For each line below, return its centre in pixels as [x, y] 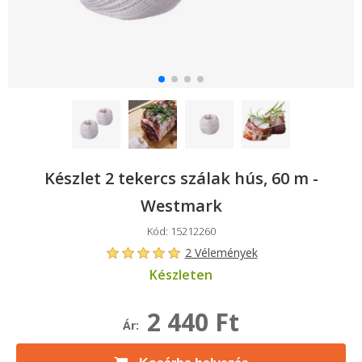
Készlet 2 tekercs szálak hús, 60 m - [181, 178]
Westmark [181, 206]
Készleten [181, 275]
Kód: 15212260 [181, 231]
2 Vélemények [221, 253]
